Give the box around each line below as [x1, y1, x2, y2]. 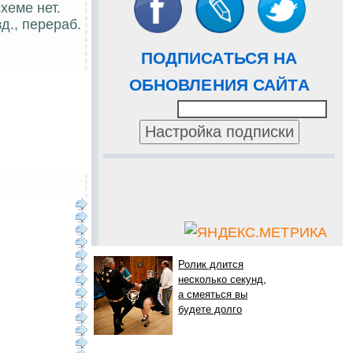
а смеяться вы [178, 288, 248, 301]
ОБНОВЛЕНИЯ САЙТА [128, 76, 310, 95]
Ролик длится [178, 258, 244, 271]
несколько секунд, [178, 273, 267, 286]
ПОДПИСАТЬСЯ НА [140, 49, 298, 68]
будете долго [178, 303, 243, 316]
